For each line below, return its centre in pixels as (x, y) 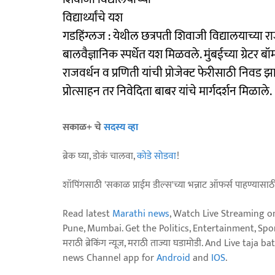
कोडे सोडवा (157, 156)
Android (173, 258)
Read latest (87, 214)
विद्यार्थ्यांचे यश (93, 17)
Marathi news (141, 214)
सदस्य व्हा (121, 127)
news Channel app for (110, 258)
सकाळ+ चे (83, 127)
